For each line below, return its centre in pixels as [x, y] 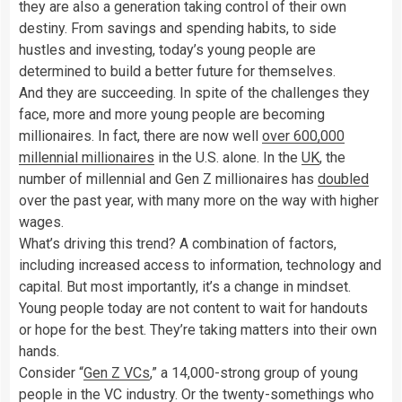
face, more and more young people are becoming [172, 114]
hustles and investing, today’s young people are [167, 49]
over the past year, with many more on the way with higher [199, 200]
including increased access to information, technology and [200, 265]
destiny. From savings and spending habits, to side [178, 28]
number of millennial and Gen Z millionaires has [168, 179]
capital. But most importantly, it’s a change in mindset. [185, 286]
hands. [39, 351]
